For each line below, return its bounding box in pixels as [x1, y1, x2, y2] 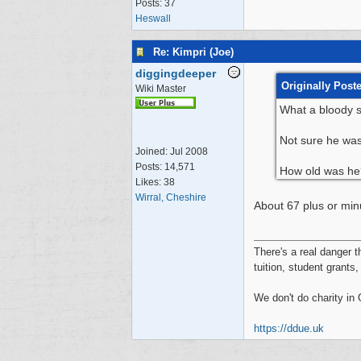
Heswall [135, 13, 171, 24]
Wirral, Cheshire [135, 192, 206, 203]
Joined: [135, 146, 170, 157]
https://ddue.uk [254, 322, 324, 334]
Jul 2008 [170, 146, 208, 157]
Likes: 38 [135, 176, 175, 188]
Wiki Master [135, 83, 186, 94]
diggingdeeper [135, 67, 216, 80]
